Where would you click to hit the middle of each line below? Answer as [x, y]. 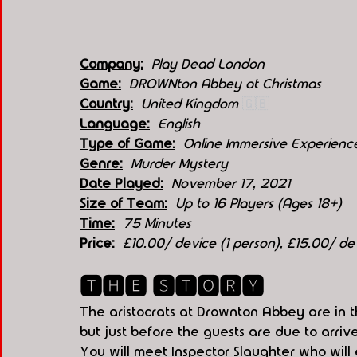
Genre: [101, 164]
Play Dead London [206, 65]
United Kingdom [190, 104]
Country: [106, 104]
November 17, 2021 [231, 184]
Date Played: [122, 184]
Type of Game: [127, 144]
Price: [97, 244]
